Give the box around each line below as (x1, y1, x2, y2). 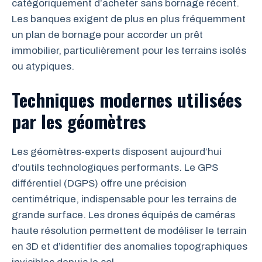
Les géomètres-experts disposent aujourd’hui (12, 146, 222, 157)
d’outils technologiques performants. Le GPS (12, 162, 218, 173)
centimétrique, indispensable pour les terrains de (12, 194, 237, 205)
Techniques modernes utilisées (12, 86, 242, 113)
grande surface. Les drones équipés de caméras (12, 209, 235, 220)
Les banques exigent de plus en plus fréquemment (12, 13, 246, 25)
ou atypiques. (12, 60, 74, 72)
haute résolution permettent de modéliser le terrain (12, 225, 247, 236)
